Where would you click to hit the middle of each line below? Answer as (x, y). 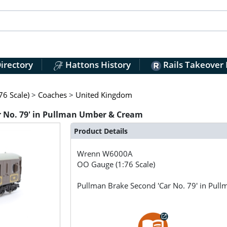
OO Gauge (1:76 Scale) (116, 164)
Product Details (101, 131)
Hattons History (97, 65)
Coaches (52, 94)
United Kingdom (104, 94)
